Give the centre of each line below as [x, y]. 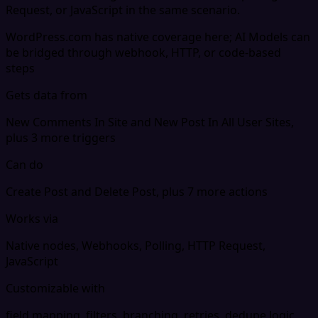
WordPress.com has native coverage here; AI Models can [158, 37]
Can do [24, 164]
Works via [32, 218]
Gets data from [46, 95]
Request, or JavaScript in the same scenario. [123, 10]
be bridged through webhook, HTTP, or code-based [143, 52]
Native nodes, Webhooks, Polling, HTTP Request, [136, 245]
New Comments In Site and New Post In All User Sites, [150, 122]
